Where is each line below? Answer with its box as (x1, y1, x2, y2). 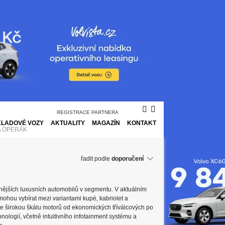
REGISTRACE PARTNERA (57, 109, 119, 115)
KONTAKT (127, 119, 156, 127)
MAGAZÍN (92, 119, 120, 127)
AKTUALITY (51, 119, 85, 127)
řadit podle (81, 155, 110, 162)
